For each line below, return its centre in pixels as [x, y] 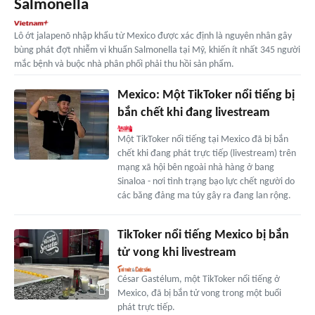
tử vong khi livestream [176, 252]
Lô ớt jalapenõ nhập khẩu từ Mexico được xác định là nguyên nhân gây [153, 36]
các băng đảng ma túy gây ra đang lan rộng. [204, 195]
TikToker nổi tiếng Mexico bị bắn [203, 235]
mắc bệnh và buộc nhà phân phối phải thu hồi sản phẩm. [124, 64]
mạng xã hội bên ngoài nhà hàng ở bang [195, 167]
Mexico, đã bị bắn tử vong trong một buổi [199, 293]
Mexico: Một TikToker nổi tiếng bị [206, 95]
